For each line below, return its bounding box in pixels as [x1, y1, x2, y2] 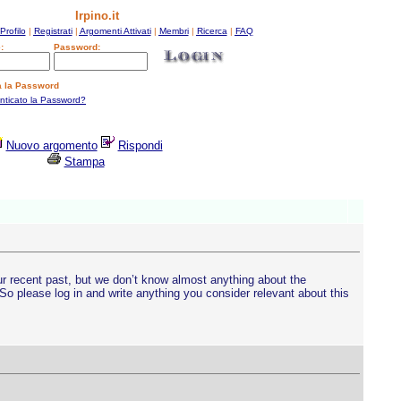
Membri [158, 26, 189, 36]
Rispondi [117, 139, 163, 152]
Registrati [33, 26, 73, 36]
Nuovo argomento [5, 139, 98, 152]
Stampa [64, 155, 105, 168]
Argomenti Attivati [79, 26, 151, 36]
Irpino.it [74, 9, 119, 22]
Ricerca [196, 26, 227, 36]
